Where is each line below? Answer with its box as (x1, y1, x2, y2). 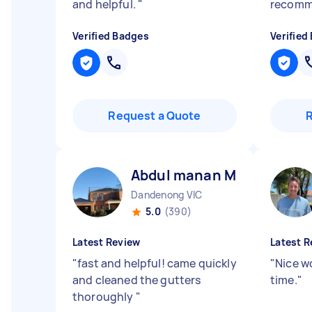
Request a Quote (108, 108, 201, 123)
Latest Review (72, 235, 141, 249)
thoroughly (72, 289, 136, 304)
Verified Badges (72, 29, 149, 42)
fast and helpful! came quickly (77, 256, 237, 271)
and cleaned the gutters (72, 272, 201, 288)
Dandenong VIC (131, 188, 203, 201)
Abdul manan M (131, 166, 236, 185)
